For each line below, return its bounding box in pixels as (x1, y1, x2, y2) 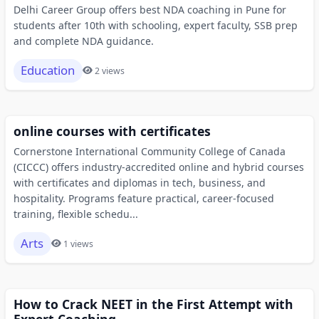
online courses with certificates (13, 122, 211, 140)
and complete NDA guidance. (13, 33, 154, 48)
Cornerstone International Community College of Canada (13, 144, 286, 158)
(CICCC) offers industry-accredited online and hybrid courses (13, 159, 304, 174)
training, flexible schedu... (13, 206, 138, 221)
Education (21, 62, 75, 78)
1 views (63, 237, 93, 250)
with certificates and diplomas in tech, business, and (13, 175, 266, 189)
